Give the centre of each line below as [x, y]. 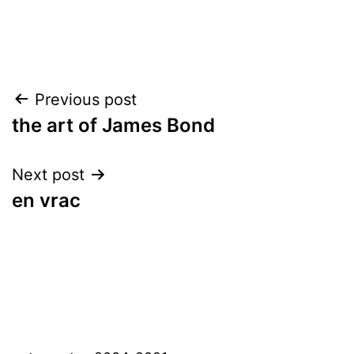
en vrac [46, 200]
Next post [48, 174]
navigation [80, 139]
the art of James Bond [113, 125]
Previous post [86, 99]
